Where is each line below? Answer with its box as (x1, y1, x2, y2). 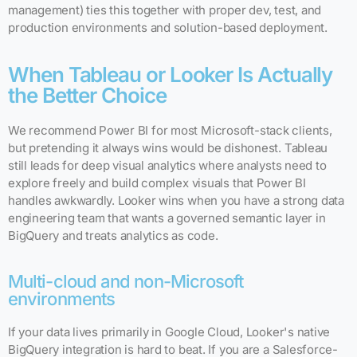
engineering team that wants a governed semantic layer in (8, 210, 326, 226)
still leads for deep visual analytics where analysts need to (8, 157, 327, 173)
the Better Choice (8, 82, 167, 108)
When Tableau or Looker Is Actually (8, 61, 333, 87)
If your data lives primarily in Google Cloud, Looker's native (8, 324, 331, 339)
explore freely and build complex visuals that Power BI (8, 175, 306, 190)
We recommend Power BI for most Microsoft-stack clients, (8, 122, 332, 138)
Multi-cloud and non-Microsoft (8, 270, 244, 292)
